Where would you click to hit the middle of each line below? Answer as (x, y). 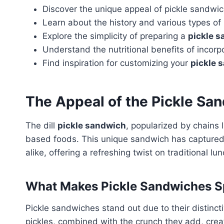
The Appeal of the (88, 101)
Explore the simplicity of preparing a (115, 36)
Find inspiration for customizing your (116, 63)
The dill (41, 125)
